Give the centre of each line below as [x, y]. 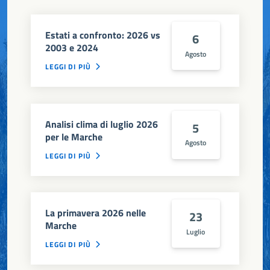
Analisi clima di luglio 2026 [102, 124]
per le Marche [74, 137]
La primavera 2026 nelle [96, 213]
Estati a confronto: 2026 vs [103, 35]
